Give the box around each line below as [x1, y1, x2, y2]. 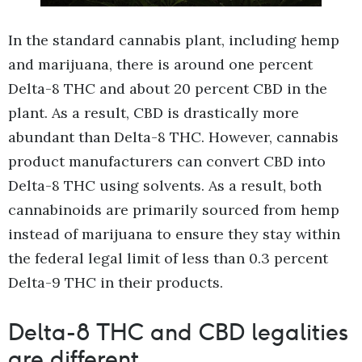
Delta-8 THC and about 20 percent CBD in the [8, 78, 327, 98]
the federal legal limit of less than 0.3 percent [8, 248, 328, 267]
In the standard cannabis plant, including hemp [8, 30, 339, 49]
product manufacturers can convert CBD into [8, 151, 326, 170]
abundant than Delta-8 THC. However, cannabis [8, 127, 339, 146]
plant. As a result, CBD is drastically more [8, 103, 299, 122]
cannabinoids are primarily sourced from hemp [8, 200, 339, 219]
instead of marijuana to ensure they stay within [8, 224, 340, 243]
